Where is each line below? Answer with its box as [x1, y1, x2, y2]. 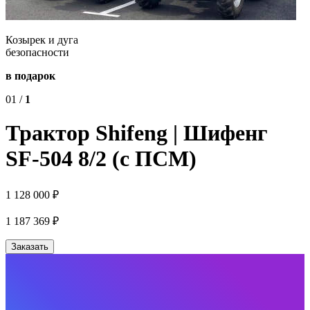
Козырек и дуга [6, 34, 78, 46]
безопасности [6, 46, 69, 58]
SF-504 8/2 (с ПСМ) [6, 146, 197, 172]
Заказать [11, 241, 48, 252]
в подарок [6, 70, 55, 82]
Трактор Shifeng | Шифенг [6, 120, 268, 146]
